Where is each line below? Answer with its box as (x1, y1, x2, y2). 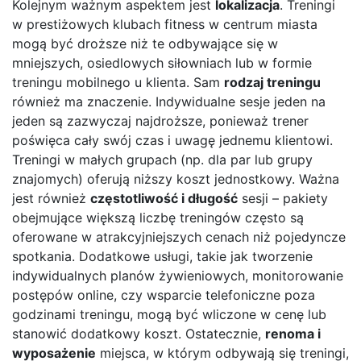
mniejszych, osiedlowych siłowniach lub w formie (12, 54, 312, 71)
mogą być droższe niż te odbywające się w (12, 35, 278, 52)
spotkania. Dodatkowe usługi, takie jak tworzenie (12, 247, 313, 264)
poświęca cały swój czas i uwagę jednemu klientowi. (12, 131, 333, 148)
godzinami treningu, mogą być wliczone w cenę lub (12, 305, 326, 322)
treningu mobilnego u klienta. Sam (12, 73, 224, 90)
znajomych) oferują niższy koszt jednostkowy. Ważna (12, 170, 339, 187)
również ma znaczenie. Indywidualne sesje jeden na (12, 93, 326, 110)
